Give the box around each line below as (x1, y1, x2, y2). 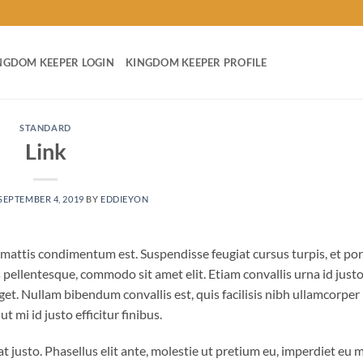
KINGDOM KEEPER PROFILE (126, 56, 267, 69)
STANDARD (19, 122, 71, 133)
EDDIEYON (100, 193, 149, 204)
